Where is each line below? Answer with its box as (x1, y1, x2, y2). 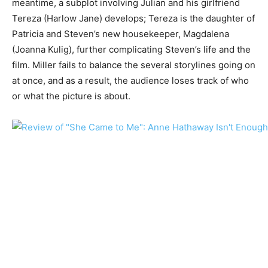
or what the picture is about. (12, 90, 130, 102)
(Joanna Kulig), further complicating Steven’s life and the (12, 43, 251, 55)
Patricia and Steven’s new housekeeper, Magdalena (12, 28, 229, 39)
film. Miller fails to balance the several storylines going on (12, 59, 255, 71)
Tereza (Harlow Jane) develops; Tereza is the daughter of (12, 12, 255, 24)
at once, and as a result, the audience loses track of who (12, 74, 249, 86)
